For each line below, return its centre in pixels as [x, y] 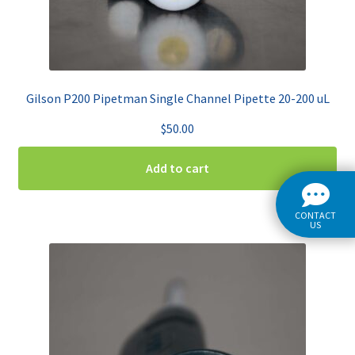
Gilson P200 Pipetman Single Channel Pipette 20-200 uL [177, 98]
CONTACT [315, 215]
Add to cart [177, 168]
